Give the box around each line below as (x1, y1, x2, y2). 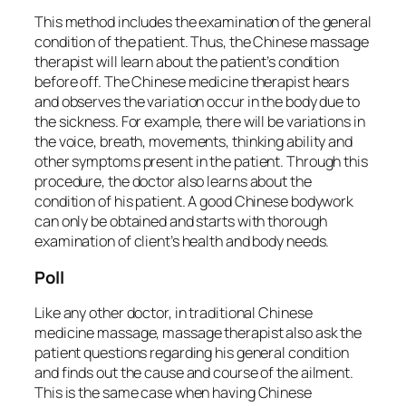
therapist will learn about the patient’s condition (34, 52, 339, 72)
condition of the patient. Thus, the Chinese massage (34, 32, 369, 53)
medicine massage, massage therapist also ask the (34, 323, 362, 343)
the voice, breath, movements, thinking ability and (34, 131, 353, 152)
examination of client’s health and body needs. (34, 231, 330, 252)
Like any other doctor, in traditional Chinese (34, 303, 313, 324)
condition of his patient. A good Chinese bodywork (34, 191, 354, 212)
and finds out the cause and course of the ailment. (34, 362, 353, 383)
